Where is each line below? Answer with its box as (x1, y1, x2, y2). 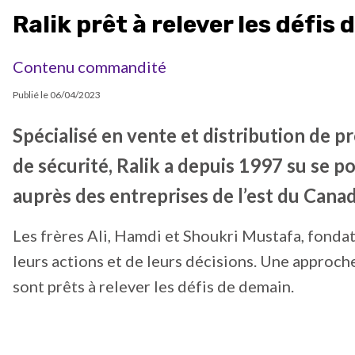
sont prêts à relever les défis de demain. (13, 276, 294, 296)
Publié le (13, 89, 50, 101)
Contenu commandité (13, 56, 166, 76)
